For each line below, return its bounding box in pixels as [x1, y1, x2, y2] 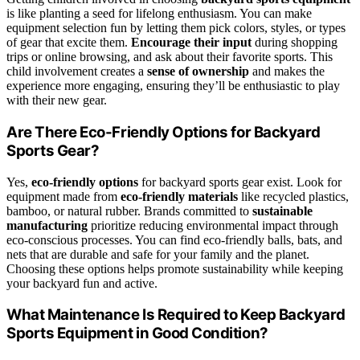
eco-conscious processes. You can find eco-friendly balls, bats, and [6, 232, 342, 247]
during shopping [252, 35, 337, 50]
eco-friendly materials [121, 189, 238, 203]
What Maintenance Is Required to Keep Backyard [6, 305, 346, 325]
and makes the [249, 64, 325, 79]
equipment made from [6, 189, 121, 203]
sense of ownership [147, 64, 249, 79]
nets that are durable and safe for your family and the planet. [6, 247, 309, 261]
